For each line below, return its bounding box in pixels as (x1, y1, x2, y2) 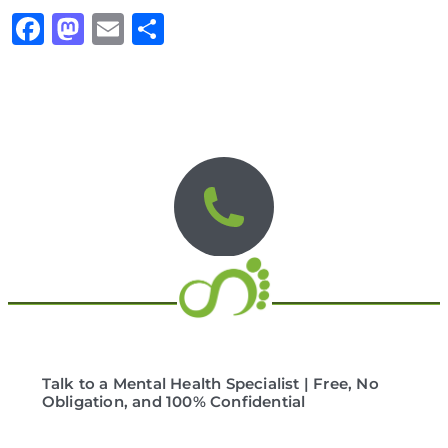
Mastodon (84, 9, 249, 49)
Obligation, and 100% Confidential (41, 391, 306, 411)
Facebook (44, 9, 205, 49)
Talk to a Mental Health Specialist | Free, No (41, 373, 379, 393)
